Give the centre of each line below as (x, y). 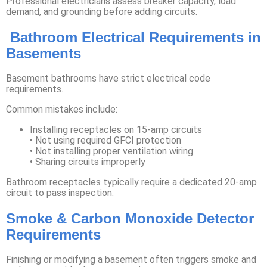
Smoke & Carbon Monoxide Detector (130, 218)
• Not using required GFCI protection (105, 140)
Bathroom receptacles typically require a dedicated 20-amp (131, 182)
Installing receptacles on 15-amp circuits (116, 129)
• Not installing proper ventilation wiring (111, 151)
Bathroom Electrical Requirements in (133, 37)
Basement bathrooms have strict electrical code (108, 78)
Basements (44, 53)
